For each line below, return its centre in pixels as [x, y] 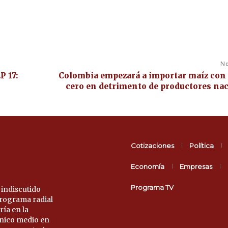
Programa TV [152, 187]
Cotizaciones [152, 145]
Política [202, 145]
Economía [148, 166]
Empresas [196, 166]
